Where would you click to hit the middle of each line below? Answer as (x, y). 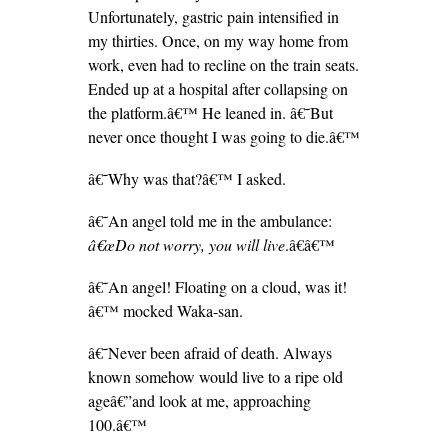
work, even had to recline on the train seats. (223, 64)
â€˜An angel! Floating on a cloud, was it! (217, 286)
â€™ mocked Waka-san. (165, 310)
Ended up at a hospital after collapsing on (217, 88)
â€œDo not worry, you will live (186, 244)
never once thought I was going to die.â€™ (223, 136)
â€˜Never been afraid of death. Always (209, 352)
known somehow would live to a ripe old (215, 376)
